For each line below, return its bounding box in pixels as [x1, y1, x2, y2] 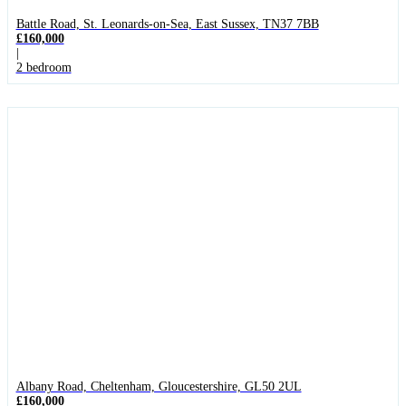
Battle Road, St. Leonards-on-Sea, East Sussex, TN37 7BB [15, 17, 319, 32]
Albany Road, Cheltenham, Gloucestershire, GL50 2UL [15, 380, 302, 394]
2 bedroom [15, 61, 72, 75]
